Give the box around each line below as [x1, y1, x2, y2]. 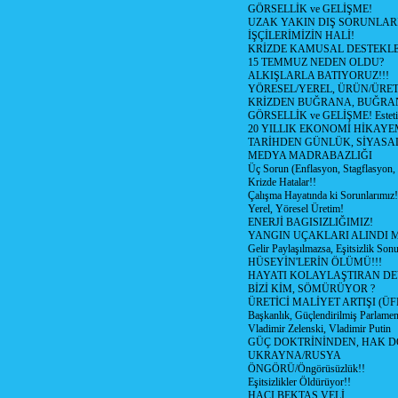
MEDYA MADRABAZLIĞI [248, 149, 372, 162]
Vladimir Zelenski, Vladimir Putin [248, 322, 391, 335]
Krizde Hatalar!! [248, 176, 316, 188]
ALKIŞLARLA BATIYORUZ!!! [248, 69, 389, 82]
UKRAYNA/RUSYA [248, 349, 341, 362]
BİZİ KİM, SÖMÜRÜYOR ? [248, 283, 375, 295]
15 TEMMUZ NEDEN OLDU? [248, 56, 384, 68]
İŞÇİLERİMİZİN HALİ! [248, 29, 354, 42]
